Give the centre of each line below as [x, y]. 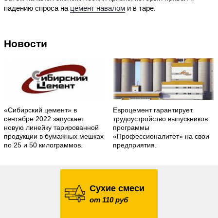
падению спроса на [37, 8]
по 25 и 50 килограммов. [43, 145]
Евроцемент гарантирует [153, 110]
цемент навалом [98, 8]
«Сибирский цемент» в [40, 110]
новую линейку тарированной [51, 127]
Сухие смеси [117, 188]
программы [131, 127]
